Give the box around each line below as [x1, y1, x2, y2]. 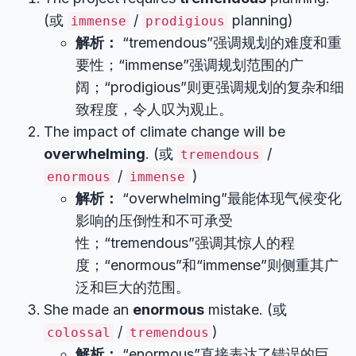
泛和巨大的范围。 [75, 279, 190, 296]
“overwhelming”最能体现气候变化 [118, 190, 342, 207]
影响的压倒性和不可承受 [75, 212, 233, 229]
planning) [228, 12, 293, 29]
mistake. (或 [204, 301, 287, 318]
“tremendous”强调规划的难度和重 [118, 34, 342, 51]
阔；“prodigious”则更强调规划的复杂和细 [75, 79, 344, 95]
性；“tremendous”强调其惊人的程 [75, 234, 295, 251]
